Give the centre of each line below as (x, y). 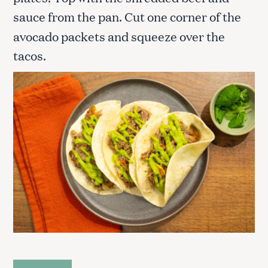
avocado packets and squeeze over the (119, 36)
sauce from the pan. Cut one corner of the (127, 16)
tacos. (30, 55)
